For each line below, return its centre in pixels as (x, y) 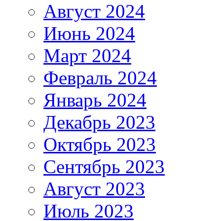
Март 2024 (87, 55)
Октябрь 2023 (100, 144)
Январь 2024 (95, 100)
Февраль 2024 (100, 77)
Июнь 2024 (89, 33)
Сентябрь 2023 (104, 166)
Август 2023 (94, 188)
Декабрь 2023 (99, 122)
